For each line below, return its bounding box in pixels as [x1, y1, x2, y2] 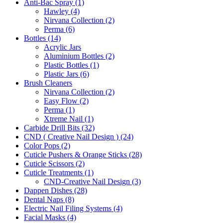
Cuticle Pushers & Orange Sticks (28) [24, 150, 142, 159]
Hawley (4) [44, 6, 80, 15]
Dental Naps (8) [24, 195, 74, 204]
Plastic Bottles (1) [44, 60, 99, 69]
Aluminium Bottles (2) [44, 51, 114, 60]
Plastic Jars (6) [44, 69, 89, 78]
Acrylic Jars [44, 42, 81, 51]
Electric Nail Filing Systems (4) [24, 204, 122, 213]
